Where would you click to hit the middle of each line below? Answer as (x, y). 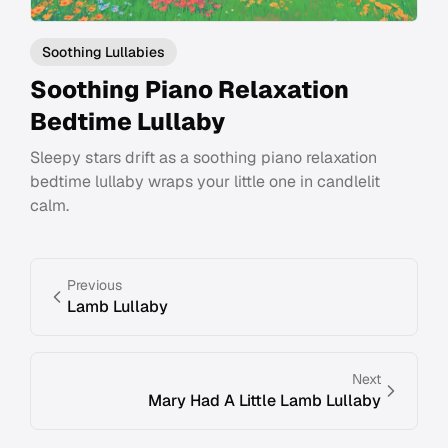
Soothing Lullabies (103, 52)
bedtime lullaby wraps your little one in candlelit (205, 182)
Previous (94, 285)
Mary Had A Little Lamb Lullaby (264, 401)
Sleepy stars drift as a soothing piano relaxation (203, 158)
